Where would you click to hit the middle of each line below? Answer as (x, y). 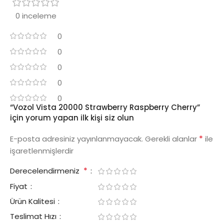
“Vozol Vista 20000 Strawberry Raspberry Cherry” (105, 107)
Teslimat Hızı (34, 216)
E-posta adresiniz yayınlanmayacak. (76, 139)
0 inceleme (36, 16)
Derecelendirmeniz (47, 171)
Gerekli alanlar (172, 139)
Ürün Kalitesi (33, 201)
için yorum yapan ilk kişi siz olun (72, 118)
